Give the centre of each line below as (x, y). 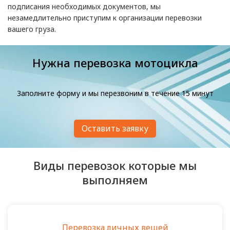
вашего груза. (32, 29)
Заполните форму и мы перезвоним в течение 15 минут (115, 93)
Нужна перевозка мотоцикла (115, 63)
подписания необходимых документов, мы (84, 6)
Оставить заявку (115, 128)
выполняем (115, 180)
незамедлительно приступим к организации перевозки (105, 18)
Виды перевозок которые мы (115, 165)
